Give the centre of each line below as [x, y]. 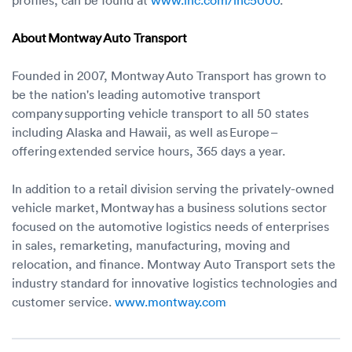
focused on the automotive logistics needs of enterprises [170, 226]
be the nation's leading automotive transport [136, 94]
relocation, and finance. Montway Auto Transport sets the [174, 264]
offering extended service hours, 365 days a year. [150, 150]
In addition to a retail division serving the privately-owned [173, 188]
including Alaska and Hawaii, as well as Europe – [145, 132]
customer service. [63, 301]
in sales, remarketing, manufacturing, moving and [151, 245]
